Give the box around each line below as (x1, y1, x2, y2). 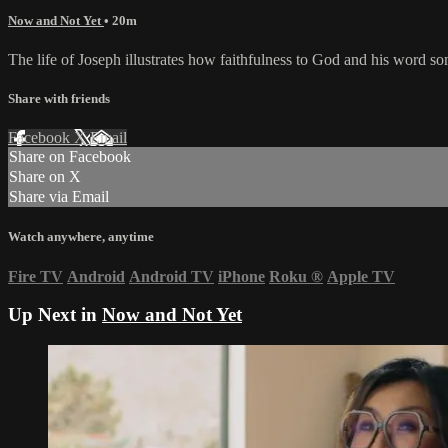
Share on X (9, 168, 81, 186)
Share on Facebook (9, 148, 131, 166)
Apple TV (327, 267, 395, 285)
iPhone (218, 267, 265, 285)
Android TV (129, 267, 214, 285)
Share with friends (8, 91, 110, 107)
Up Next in (8, 304, 102, 326)
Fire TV (8, 267, 63, 285)
